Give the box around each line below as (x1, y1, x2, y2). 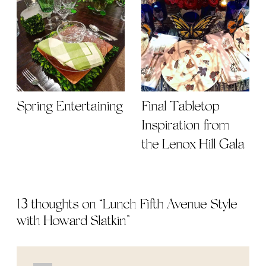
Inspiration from (141, 119, 229, 134)
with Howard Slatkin (17, 214, 126, 229)
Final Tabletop (141, 100, 219, 115)
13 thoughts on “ (17, 198, 103, 213)
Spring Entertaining (17, 100, 122, 115)
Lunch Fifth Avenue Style (103, 198, 237, 213)
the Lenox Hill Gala (141, 138, 244, 153)
